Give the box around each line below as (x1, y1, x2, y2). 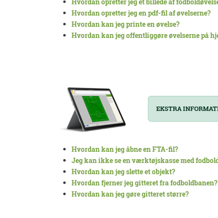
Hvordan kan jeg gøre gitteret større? (72, 189, 189, 199)
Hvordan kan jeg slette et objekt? (72, 167, 175, 177)
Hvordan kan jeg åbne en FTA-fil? (72, 145, 178, 154)
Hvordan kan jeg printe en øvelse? (72, 19, 180, 29)
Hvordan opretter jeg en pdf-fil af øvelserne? (72, 8, 211, 18)
